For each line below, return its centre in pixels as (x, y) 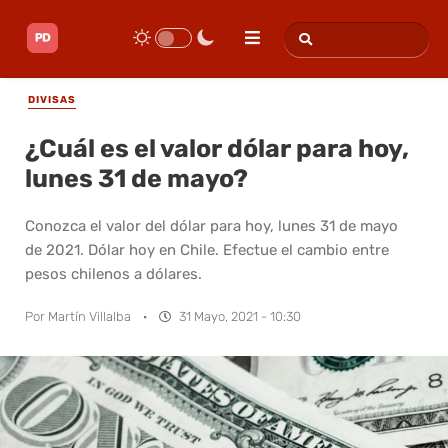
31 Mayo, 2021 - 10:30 (240, 316)
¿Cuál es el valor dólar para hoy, (217, 148)
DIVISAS (52, 99)
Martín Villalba (89, 316)
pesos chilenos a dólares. (113, 273)
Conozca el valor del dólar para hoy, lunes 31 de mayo (211, 225)
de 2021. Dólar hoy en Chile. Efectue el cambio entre (207, 249)
